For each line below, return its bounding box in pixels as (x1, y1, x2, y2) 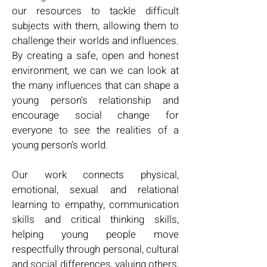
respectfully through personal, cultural (12, 242, 179, 257)
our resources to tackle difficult (12, 4, 179, 19)
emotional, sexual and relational (12, 182, 179, 198)
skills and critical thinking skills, (12, 212, 179, 228)
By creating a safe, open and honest (12, 48, 179, 64)
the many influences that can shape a (12, 78, 179, 94)
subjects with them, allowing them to (12, 18, 179, 34)
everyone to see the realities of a (12, 123, 179, 138)
